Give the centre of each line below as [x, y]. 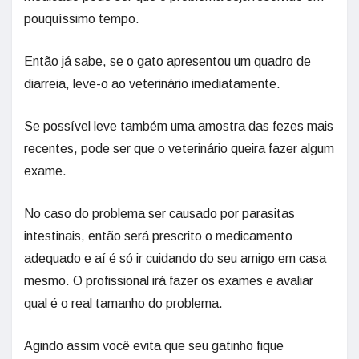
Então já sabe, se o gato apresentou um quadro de [167, 61]
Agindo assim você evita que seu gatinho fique [154, 345]
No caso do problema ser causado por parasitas [159, 213]
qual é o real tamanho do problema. [123, 303]
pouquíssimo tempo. [82, 18]
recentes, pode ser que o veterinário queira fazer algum [179, 148]
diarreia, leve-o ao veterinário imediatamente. [152, 83]
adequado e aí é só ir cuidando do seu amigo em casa [175, 258]
